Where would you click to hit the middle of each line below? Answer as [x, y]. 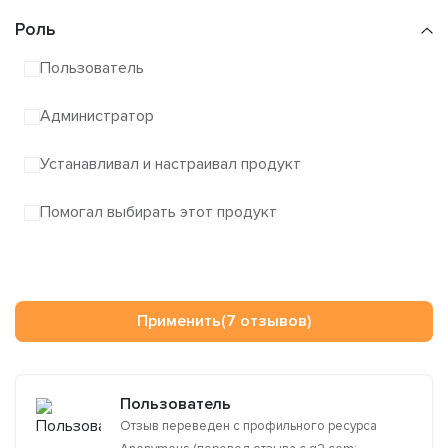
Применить [179, 321]
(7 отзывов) [266, 321]
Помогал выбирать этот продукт [158, 212]
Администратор [97, 116]
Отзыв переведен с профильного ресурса [248, 425]
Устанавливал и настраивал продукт [170, 164]
